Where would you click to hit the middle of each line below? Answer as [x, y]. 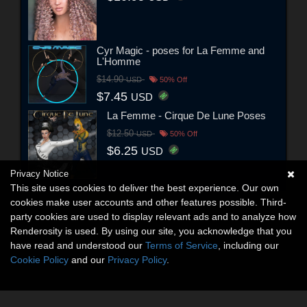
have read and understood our [78, 245]
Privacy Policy [137, 260]
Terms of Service [182, 245]
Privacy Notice [39, 174]
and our [88, 260]
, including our [248, 245]
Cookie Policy [39, 260]
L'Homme [118, 61]
